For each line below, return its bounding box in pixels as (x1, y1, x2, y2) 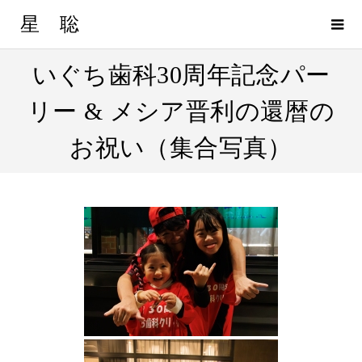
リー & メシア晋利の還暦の (27, 98, 335, 124)
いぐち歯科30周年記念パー (32, 61, 330, 88)
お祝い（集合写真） (69, 134, 293, 161)
